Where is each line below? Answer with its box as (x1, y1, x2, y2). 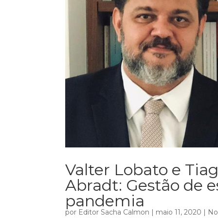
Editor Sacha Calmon (78, 207, 150, 217)
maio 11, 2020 (156, 207, 202, 217)
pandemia (65, 191, 145, 210)
